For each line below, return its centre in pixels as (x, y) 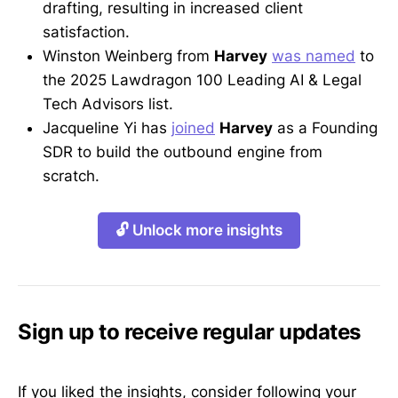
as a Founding (325, 128)
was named (314, 56)
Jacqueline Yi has (107, 128)
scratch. (71, 176)
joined (193, 128)
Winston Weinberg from (128, 56)
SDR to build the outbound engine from (183, 152)
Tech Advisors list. (108, 104)
